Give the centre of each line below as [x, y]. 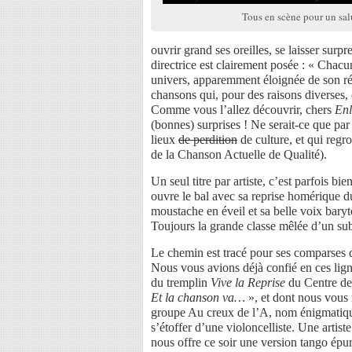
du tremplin [181, 282]
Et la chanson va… [198, 297]
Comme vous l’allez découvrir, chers [243, 109]
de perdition [208, 139]
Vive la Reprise [248, 282]
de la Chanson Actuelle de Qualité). [239, 154]
